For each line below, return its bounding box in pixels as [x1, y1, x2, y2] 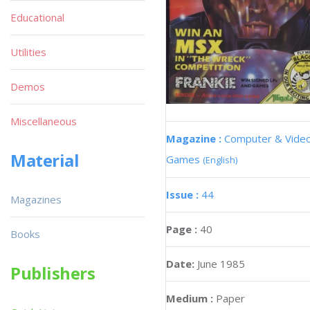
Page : [166, 221, 200, 236]
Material [10, 149, 80, 172]
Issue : [166, 187, 201, 201]
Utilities [10, 45, 46, 59]
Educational [10, 10, 64, 24]
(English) [203, 153, 237, 166]
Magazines [10, 192, 62, 206]
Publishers [10, 262, 95, 284]
